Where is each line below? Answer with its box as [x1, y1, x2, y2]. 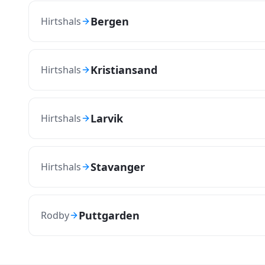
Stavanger [91, 160, 145, 174]
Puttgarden [79, 208, 140, 222]
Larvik [91, 111, 123, 125]
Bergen [91, 14, 129, 28]
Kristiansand [91, 63, 157, 77]
